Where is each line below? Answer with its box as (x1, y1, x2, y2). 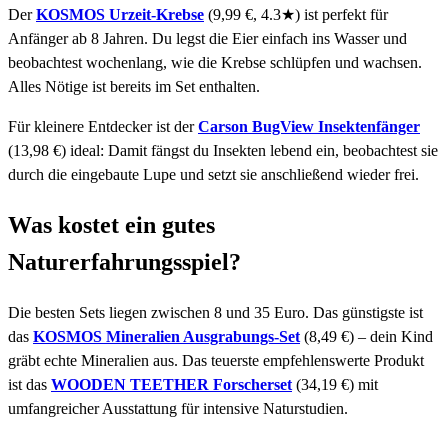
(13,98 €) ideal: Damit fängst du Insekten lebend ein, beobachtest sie (8, 142, 438, 160)
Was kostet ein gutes (8, 212, 215, 239)
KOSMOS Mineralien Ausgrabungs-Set (33, 327, 300, 345)
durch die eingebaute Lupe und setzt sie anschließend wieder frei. (8, 166, 419, 184)
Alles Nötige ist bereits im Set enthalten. (8, 78, 260, 96)
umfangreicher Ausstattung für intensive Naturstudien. (8, 399, 348, 417)
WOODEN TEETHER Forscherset (51, 375, 292, 393)
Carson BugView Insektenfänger (198, 118, 420, 136)
